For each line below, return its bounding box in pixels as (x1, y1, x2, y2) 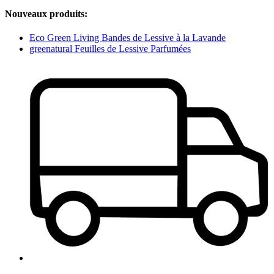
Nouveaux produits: (5, 9, 87, 20)
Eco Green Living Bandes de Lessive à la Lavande (29, 32, 226, 43)
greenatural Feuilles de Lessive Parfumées (29, 43, 191, 54)
